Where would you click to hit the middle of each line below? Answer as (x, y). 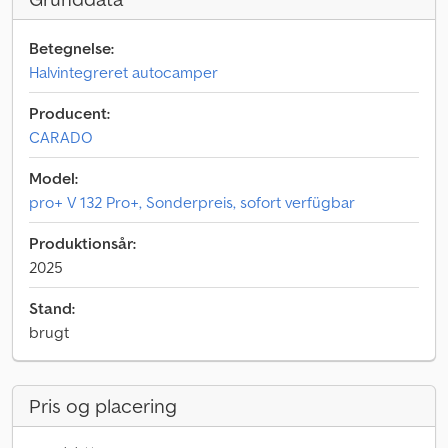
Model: (53, 178)
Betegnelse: (71, 48)
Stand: (52, 308)
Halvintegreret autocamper (123, 72)
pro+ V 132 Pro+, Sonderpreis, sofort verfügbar (192, 202)
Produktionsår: (82, 243)
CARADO (61, 137)
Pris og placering (103, 406)
